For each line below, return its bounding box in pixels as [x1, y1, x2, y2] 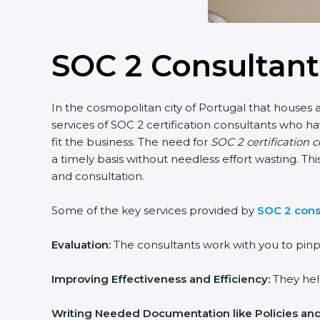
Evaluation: [51, 238, 111, 251]
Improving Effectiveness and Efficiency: [51, 272, 270, 286]
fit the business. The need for [51, 135, 211, 149]
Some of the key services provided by [51, 204, 257, 217]
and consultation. [51, 169, 144, 183]
